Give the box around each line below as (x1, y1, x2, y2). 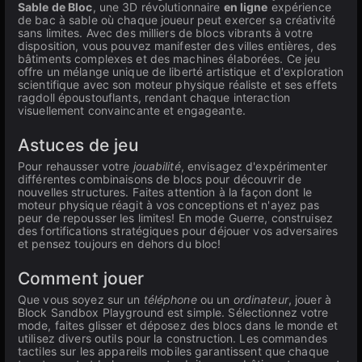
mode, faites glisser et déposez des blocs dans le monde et (18, 318, 338, 332)
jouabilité (133, 159, 181, 173)
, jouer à (288, 293, 331, 306)
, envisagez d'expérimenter (180, 159, 327, 173)
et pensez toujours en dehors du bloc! (18, 237, 221, 250)
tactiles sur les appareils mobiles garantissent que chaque (18, 344, 329, 358)
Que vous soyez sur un (18, 293, 144, 306)
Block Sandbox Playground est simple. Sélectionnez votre (18, 305, 329, 319)
